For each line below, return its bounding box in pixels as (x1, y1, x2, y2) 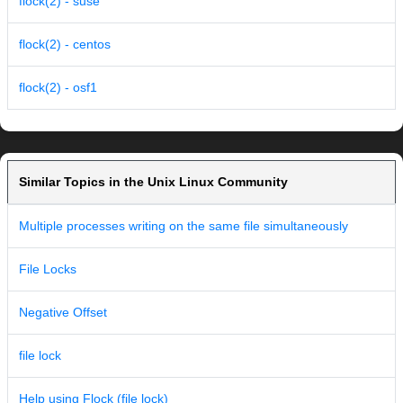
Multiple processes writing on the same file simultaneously (19, 219, 348, 234)
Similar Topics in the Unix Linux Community (19, 175, 288, 190)
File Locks (19, 262, 76, 277)
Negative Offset (19, 305, 107, 320)
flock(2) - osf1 (19, 80, 97, 95)
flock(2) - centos (19, 37, 111, 52)
